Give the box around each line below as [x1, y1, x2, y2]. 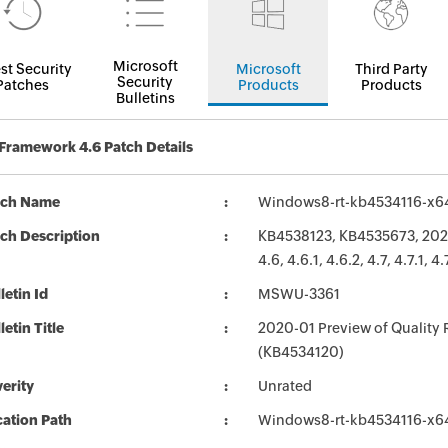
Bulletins [115, 90, 175, 106]
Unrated [258, 378, 312, 394]
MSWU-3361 [258, 286, 340, 302]
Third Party [354, 61, 428, 77]
